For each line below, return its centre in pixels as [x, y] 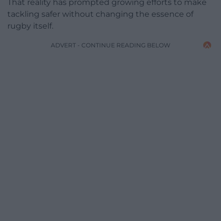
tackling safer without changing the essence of [100, 14]
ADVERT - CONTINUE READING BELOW [110, 45]
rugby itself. [30, 26]
